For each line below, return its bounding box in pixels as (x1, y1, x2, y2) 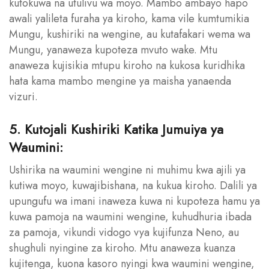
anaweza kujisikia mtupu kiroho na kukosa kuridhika (9, 57, 245, 73)
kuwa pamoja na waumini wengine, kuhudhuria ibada (9, 208, 252, 225)
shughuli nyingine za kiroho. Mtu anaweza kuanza (9, 240, 235, 256)
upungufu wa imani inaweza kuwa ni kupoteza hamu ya (9, 193, 260, 209)
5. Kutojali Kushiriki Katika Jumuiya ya (9, 119, 223, 139)
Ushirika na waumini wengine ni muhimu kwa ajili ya (9, 162, 246, 178)
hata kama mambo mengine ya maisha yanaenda (9, 73, 231, 89)
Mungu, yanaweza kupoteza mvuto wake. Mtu (9, 41, 217, 58)
